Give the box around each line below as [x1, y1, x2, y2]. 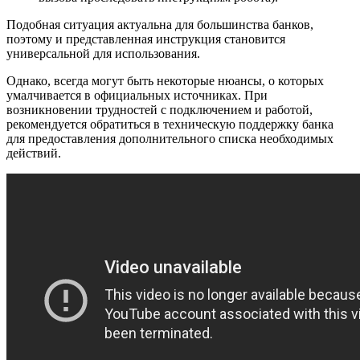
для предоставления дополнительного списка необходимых [6, 132, 333, 146]
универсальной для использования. [6, 47, 200, 61]
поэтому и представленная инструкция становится [6, 32, 285, 47]
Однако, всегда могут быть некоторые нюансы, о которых [6, 74, 324, 88]
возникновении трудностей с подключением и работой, [6, 103, 313, 117]
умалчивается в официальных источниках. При [6, 88, 268, 103]
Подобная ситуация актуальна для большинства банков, [6, 18, 313, 32]
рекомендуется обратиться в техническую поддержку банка [6, 117, 333, 132]
